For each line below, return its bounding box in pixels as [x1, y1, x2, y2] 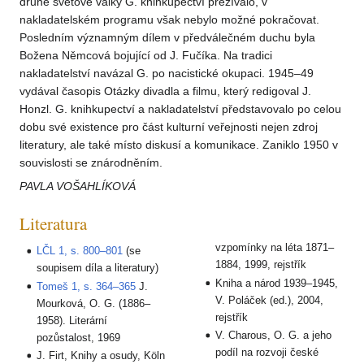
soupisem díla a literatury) [37, 262, 159, 275]
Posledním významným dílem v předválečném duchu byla [19, 31, 315, 45]
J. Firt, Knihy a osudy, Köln [37, 349, 166, 362]
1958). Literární [37, 314, 108, 327]
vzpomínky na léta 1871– [215, 241, 335, 254]
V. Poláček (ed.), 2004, [215, 293, 324, 306]
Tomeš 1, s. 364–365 [37, 279, 136, 292]
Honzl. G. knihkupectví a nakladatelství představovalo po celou [19, 102, 341, 116]
